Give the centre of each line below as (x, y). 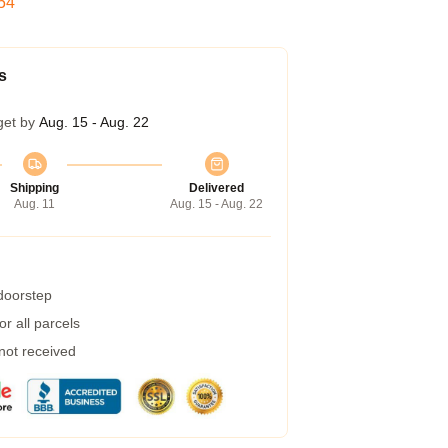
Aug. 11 (34, 204)
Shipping (34, 188)
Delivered (216, 188)
